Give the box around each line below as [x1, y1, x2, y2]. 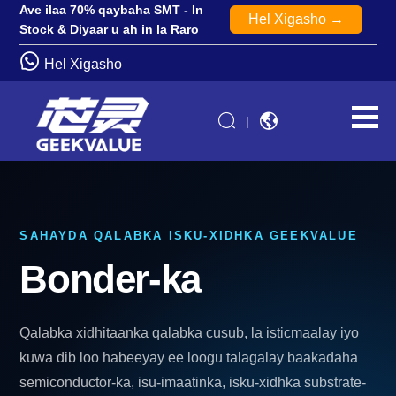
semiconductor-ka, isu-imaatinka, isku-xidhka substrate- [19, 375, 367, 390]
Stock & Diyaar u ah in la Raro [19, 22, 200, 36]
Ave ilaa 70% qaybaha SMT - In [19, 3, 204, 17]
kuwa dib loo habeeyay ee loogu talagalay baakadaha [19, 350, 359, 365]
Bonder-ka [19, 257, 201, 301]
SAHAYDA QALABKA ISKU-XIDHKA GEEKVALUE [19, 229, 358, 242]
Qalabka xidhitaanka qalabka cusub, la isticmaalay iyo [19, 325, 360, 340]
